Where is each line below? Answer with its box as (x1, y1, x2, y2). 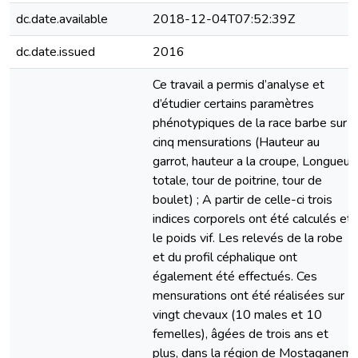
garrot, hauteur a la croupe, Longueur (153, 153, 354, 170)
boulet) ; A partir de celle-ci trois (153, 191, 332, 209)
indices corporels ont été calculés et (153, 210, 352, 228)
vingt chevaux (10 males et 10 (153, 306, 322, 324)
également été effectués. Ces (153, 268, 317, 285)
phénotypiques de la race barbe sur (153, 114, 347, 132)
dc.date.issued (16, 43, 95, 61)
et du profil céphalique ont (153, 249, 297, 266)
